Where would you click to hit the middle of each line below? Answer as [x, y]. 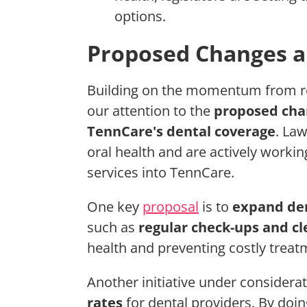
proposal [171, 206]
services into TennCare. [161, 172]
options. [140, 16]
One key [115, 206]
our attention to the [150, 110]
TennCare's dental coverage [181, 131]
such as [113, 227]
